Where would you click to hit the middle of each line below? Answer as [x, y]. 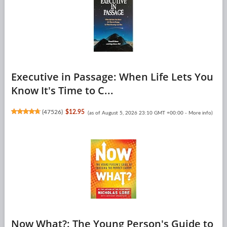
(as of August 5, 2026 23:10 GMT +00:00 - [138, 113]
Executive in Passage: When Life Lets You [112, 77]
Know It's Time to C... [62, 90]
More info [200, 113]
